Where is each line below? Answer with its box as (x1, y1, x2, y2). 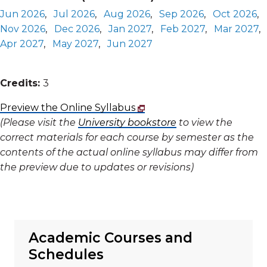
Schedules (29, 246, 104, 263)
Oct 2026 (213, 8, 257, 20)
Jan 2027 (108, 23, 151, 35)
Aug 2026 (104, 8, 150, 20)
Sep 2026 (159, 8, 204, 20)
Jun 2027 (107, 38, 153, 50)
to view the (176, 117, 232, 129)
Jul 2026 (54, 8, 95, 20)
